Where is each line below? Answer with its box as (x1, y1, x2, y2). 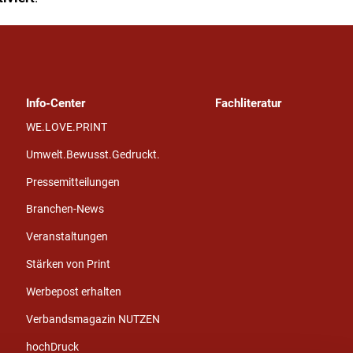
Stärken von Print (25, 258, 110, 272)
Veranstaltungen (25, 230, 108, 244)
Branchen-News (25, 203, 104, 217)
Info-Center (25, 95, 85, 110)
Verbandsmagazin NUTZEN (25, 312, 160, 326)
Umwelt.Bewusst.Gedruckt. (25, 147, 160, 162)
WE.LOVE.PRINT (25, 120, 107, 134)
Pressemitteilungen (25, 175, 120, 189)
